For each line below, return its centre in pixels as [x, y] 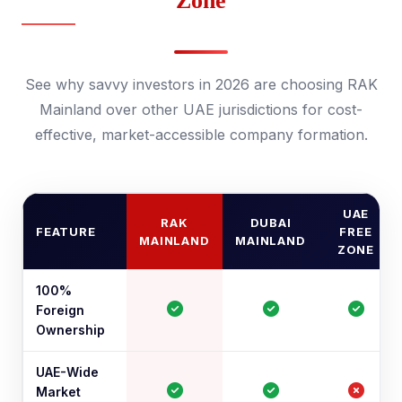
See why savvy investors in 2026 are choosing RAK [201, 84]
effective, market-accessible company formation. [201, 135]
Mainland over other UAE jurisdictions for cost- [201, 109]
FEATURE [66, 232]
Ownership [70, 330]
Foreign [60, 310]
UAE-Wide [67, 372]
